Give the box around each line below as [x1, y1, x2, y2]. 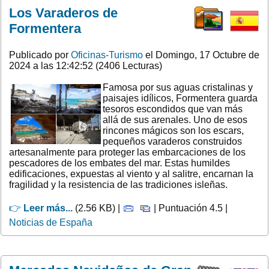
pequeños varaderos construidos [103, 136, 242, 147]
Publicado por [9, 49, 71, 60]
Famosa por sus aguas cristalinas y [103, 82, 253, 92]
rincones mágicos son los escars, [103, 125, 244, 136]
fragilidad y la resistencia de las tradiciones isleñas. [9, 179, 228, 190]
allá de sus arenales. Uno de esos [103, 114, 247, 125]
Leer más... [23, 202, 73, 213]
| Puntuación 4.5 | [151, 202, 228, 213]
